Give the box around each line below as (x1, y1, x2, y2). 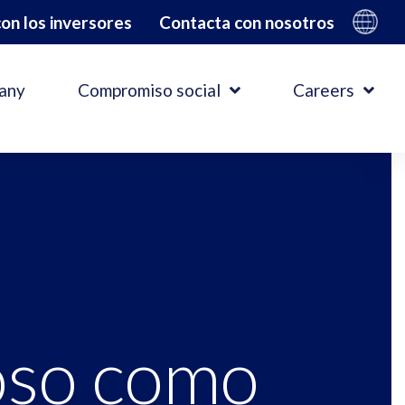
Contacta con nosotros (159, 12, 334, 33)
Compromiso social (78, 79, 221, 100)
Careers (293, 79, 354, 100)
